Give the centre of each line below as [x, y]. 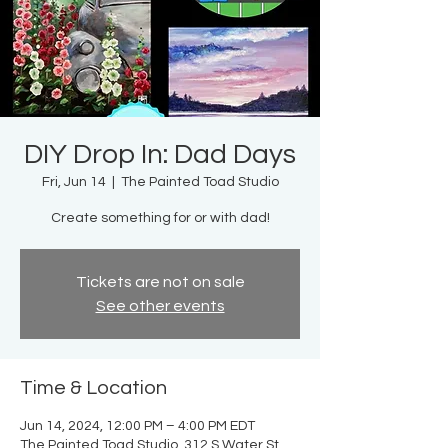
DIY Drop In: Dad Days [160, 155]
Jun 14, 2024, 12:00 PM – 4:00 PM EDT [137, 426]
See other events [160, 306]
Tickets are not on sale [160, 282]
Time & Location [93, 388]
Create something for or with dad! [160, 218]
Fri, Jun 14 [73, 182]
